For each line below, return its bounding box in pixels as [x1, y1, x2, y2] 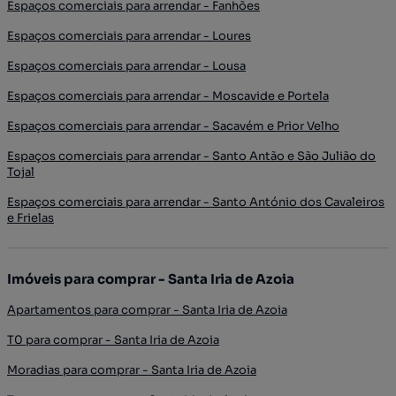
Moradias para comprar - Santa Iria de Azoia [7, 362, 256, 377]
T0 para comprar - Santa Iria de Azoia [7, 331, 219, 347]
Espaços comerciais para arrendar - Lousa [7, 57, 246, 73]
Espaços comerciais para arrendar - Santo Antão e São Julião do [7, 148, 376, 164]
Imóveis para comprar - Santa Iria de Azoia [7, 270, 294, 287]
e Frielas [7, 209, 54, 225]
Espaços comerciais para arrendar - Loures [7, 27, 251, 43]
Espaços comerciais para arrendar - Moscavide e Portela [7, 88, 329, 103]
